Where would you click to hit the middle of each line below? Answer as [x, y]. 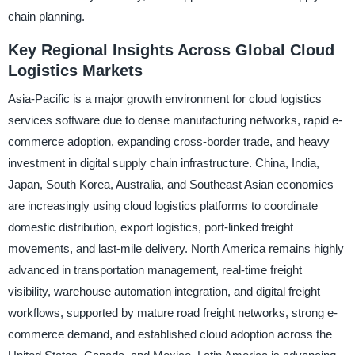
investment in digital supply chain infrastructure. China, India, [163, 163]
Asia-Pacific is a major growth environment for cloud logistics [164, 99]
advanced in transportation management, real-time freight [155, 270]
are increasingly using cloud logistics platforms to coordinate [162, 206]
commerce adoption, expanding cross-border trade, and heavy [168, 142]
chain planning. [46, 16]
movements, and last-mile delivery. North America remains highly [176, 249]
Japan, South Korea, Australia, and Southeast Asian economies [170, 185]
